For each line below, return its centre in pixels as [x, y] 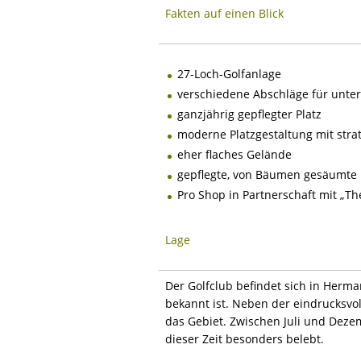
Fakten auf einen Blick [224, 13]
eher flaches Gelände [234, 154]
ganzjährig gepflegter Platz [249, 114]
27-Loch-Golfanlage [229, 73]
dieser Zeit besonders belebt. [245, 338]
